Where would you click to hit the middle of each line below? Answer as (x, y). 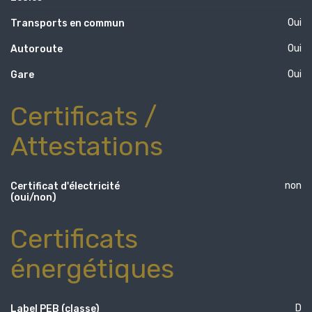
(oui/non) (33, 197)
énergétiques (92, 268)
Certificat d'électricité (65, 186)
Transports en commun (68, 23)
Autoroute (37, 49)
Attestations (87, 146)
